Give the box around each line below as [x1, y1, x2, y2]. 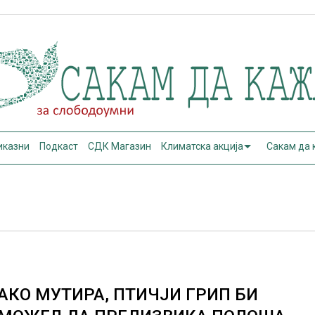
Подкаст [39, 141, 79, 152]
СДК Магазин [88, 141, 152, 152]
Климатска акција [161, 141, 244, 152]
